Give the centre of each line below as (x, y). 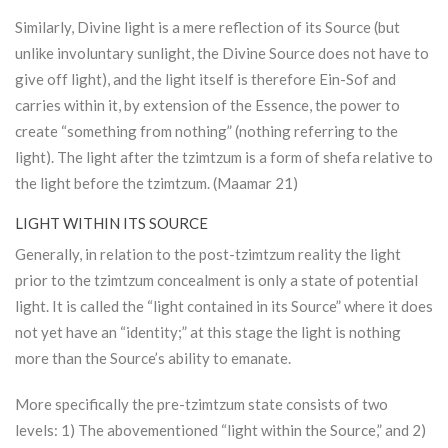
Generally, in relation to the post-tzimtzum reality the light (208, 254)
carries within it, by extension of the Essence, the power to (207, 105)
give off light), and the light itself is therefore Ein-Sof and (205, 79)
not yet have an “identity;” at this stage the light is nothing (208, 332)
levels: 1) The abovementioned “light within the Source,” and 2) (220, 430)
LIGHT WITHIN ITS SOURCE (111, 223)
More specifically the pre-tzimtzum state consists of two (201, 404)
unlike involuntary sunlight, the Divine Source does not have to (222, 53)
